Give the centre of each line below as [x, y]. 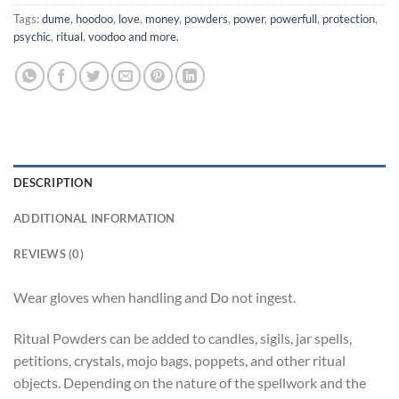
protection [349, 19]
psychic [32, 37]
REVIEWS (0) [49, 254]
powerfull [293, 19]
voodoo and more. [134, 37]
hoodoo [94, 19]
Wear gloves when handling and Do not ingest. [155, 297]
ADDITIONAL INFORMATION [94, 219]
